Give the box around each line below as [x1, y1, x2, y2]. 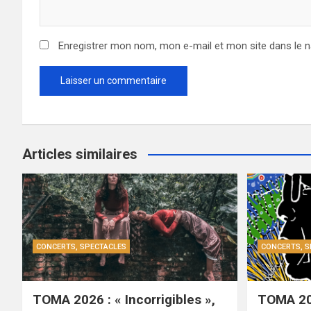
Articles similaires [22, 146, 137, 162]
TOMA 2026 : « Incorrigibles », [33, 291, 215, 308]
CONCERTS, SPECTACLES [36, 242, 126, 251]
